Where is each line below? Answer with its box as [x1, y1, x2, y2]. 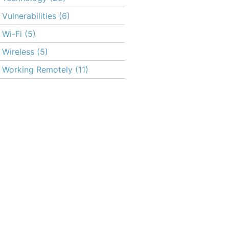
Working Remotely [2, 64, 73, 75]
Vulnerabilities [2, 11, 56, 21]
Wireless [2, 47, 34, 57]
